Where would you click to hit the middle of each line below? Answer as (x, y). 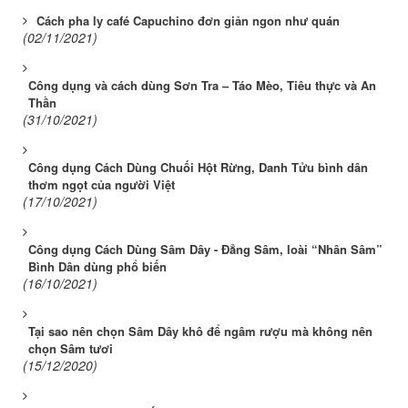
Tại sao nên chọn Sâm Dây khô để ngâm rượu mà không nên (200, 331)
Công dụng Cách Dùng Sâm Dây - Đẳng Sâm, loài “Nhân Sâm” (205, 250)
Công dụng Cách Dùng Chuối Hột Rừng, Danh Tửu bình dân (198, 168)
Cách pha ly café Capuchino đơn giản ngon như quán (188, 21)
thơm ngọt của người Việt (102, 185)
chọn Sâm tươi (71, 349)
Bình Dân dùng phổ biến (97, 267)
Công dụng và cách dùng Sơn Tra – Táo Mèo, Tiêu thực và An (202, 86)
